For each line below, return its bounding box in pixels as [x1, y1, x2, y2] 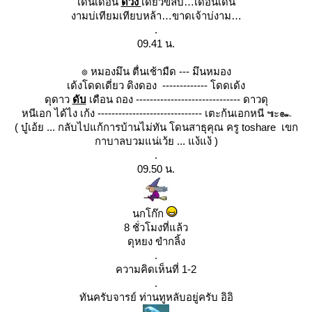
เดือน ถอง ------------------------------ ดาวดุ [88, 93, 268, 105]
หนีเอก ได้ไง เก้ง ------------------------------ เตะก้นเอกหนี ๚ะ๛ [21, 107, 291, 119]
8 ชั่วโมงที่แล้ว [124, 221, 188, 233]
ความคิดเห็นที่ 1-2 [116, 263, 196, 275]
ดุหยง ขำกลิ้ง [127, 235, 185, 247]
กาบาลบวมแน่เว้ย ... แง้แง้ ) [94, 135, 218, 147]
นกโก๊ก [132, 208, 166, 219]
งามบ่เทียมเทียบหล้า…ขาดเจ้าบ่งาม [70, 10, 242, 22]
